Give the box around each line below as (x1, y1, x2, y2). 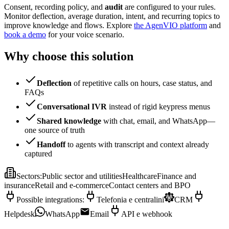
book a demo (4, 30, 46, 39)
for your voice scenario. (46, 30, 124, 39)
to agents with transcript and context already (65, 140, 209, 149)
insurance (4, 181, 35, 190)
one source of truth (25, 126, 85, 135)
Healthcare (122, 172, 157, 181)
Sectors (16, 172, 40, 181)
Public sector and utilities (42, 172, 122, 181)
